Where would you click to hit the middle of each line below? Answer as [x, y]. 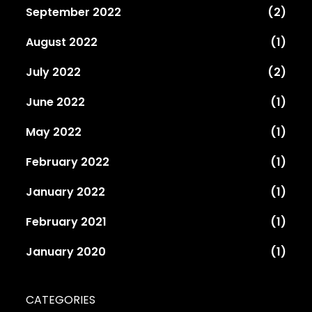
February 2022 [68, 162]
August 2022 [62, 42]
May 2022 [54, 132]
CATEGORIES [61, 299]
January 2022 [66, 192]
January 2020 [66, 251]
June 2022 [56, 102]
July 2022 [54, 72]
